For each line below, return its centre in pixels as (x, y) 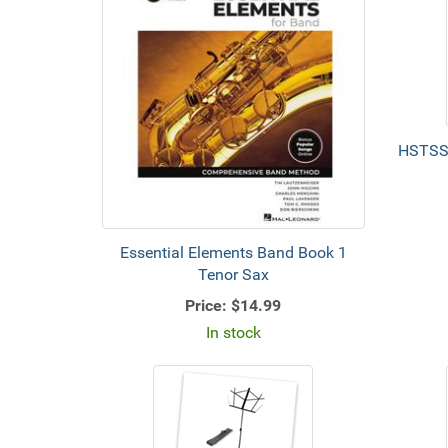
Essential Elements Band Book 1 (233, 252)
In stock (233, 332)
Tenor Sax (233, 274)
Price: (206, 305)
